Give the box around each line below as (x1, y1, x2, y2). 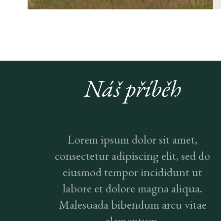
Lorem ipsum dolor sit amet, (68, 132, 198, 147)
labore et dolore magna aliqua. (63, 181, 203, 196)
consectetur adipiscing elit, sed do (55, 148, 211, 164)
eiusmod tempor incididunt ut (63, 164, 203, 180)
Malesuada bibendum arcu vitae (58, 197, 207, 213)
